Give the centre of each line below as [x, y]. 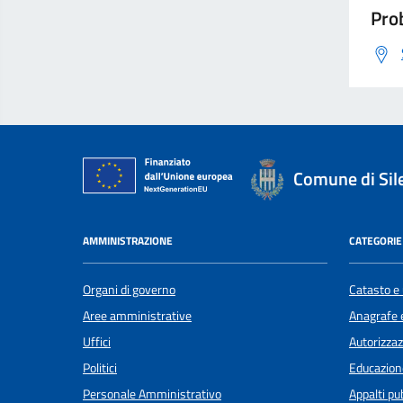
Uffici [97, 341]
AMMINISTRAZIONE [128, 241]
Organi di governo [129, 289]
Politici [100, 367]
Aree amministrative [137, 315]
